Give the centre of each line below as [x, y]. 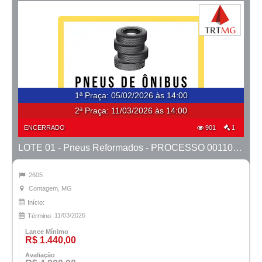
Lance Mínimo [47, 232]
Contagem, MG [50, 189]
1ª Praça [90, 96]
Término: [40, 216]
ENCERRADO [44, 128]
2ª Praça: [93, 111]
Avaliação [40, 255]
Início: [36, 203]
